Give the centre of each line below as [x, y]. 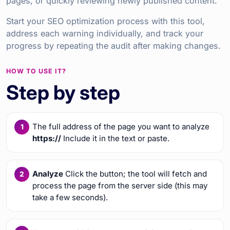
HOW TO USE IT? [36, 71]
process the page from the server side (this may [120, 185]
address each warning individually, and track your [105, 33]
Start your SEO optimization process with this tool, [106, 21]
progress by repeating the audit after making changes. [113, 45]
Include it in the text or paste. [115, 138]
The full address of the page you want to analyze [121, 126]
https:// [46, 138]
